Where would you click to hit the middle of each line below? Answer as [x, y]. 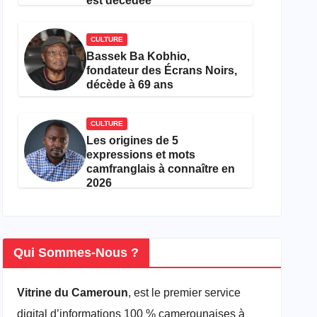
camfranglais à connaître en [161, 169]
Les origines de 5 [133, 141]
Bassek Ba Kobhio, [138, 57]
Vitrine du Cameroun [73, 293]
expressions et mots [141, 155]
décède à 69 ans [130, 85]
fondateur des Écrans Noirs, [162, 71]
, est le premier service [185, 293]
